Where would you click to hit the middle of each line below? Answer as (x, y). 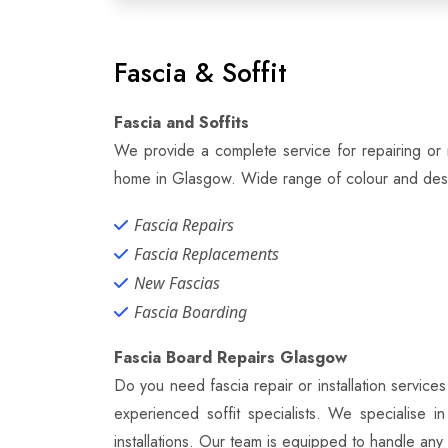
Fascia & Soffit (200, 72)
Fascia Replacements (206, 254)
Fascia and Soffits (181, 122)
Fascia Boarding (190, 312)
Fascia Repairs (184, 225)
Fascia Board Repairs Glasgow (230, 357)
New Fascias (177, 283)
